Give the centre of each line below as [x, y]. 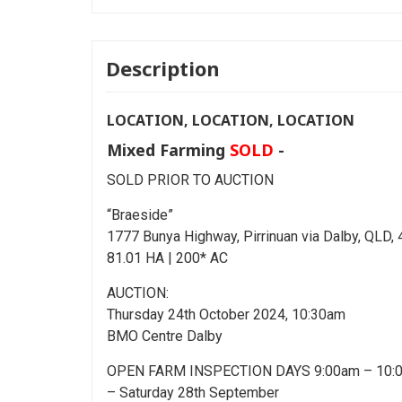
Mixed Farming [166, 149]
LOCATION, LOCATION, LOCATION [231, 120]
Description [163, 68]
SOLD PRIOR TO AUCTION [190, 179]
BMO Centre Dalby [165, 336]
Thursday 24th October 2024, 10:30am [226, 314]
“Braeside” [140, 214]
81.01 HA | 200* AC [167, 258]
